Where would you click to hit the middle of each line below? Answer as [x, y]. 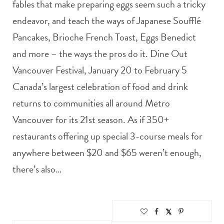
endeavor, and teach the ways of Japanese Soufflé [107, 21]
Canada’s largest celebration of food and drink [100, 87]
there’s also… [37, 169]
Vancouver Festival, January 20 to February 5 [100, 70]
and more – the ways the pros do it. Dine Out [100, 54]
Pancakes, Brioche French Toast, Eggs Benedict [104, 37]
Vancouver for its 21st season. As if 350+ [91, 120]
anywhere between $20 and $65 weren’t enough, [107, 153]
